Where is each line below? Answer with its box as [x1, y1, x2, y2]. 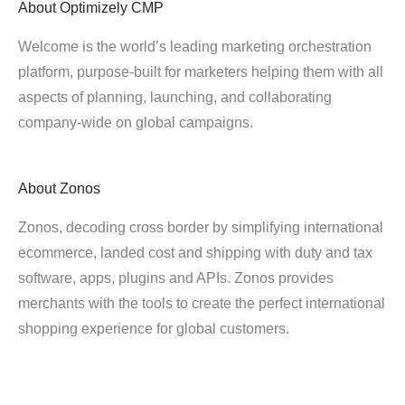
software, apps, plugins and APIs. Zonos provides [18, 270, 334, 286]
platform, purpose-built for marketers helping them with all [18, 64, 383, 80]
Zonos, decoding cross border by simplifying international [18, 220, 383, 235]
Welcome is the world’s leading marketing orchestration [18, 39, 372, 54]
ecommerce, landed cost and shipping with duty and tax [18, 245, 372, 260]
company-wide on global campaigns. [18, 115, 253, 130]
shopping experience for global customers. [18, 321, 289, 336]
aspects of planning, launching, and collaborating [18, 89, 332, 105]
